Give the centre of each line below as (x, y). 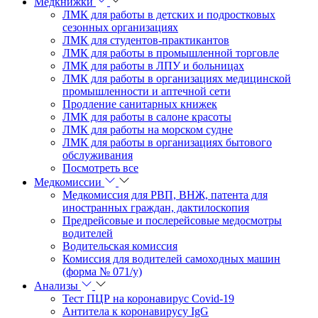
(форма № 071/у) (102, 272)
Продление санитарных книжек (140, 104)
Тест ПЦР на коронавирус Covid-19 (148, 298)
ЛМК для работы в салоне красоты (147, 117)
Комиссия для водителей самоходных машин (171, 259)
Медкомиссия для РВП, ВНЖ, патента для (165, 195)
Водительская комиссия (120, 246)
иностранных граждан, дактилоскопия (156, 208)
